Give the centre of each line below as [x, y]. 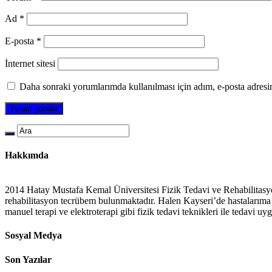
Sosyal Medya [33, 236]
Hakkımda [27, 155]
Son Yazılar [28, 259]
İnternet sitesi [30, 63]
